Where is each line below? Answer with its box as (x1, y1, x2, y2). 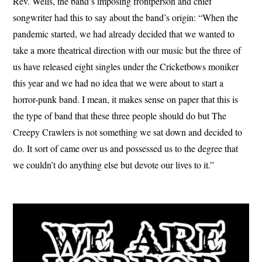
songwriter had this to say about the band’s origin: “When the (13, 11, 239, 24)
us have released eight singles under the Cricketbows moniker (13, 60, 239, 73)
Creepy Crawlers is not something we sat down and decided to (13, 126, 243, 139)
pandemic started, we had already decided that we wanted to (13, 27, 235, 40)
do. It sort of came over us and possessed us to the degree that (13, 142, 239, 155)
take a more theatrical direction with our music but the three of (13, 44, 242, 57)
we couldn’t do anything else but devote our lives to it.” (13, 158, 215, 171)
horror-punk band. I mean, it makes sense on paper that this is (13, 93, 239, 106)
